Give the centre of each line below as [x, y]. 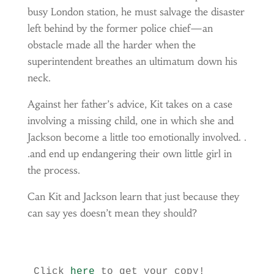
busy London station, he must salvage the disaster [136, 12]
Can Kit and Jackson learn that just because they [133, 196]
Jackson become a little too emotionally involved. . [137, 137]
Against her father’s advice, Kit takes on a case [130, 104]
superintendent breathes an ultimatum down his [132, 61]
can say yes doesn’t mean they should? [112, 213]
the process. [54, 170]
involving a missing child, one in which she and [130, 120]
